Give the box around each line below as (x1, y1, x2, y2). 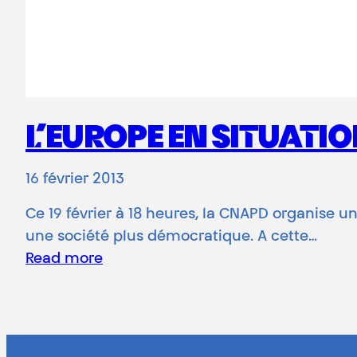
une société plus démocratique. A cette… (25, 229, 317, 245)
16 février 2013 (25, 172, 124, 187)
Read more (25, 252, 103, 267)
